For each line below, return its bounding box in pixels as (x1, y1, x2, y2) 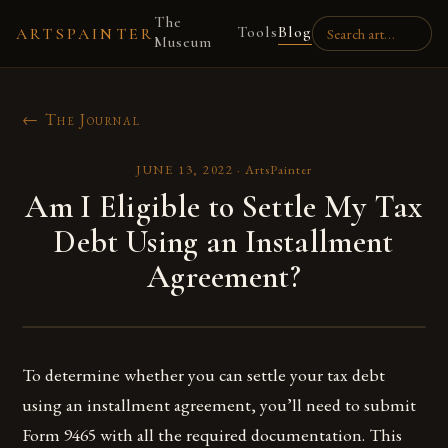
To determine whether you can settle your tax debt (22, 363, 386, 386)
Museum (154, 32, 212, 52)
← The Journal (22, 109, 141, 130)
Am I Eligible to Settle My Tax (25, 187, 423, 226)
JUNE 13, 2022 (136, 161, 234, 178)
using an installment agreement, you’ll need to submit (22, 393, 417, 416)
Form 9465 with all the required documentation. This (22, 423, 403, 446)
